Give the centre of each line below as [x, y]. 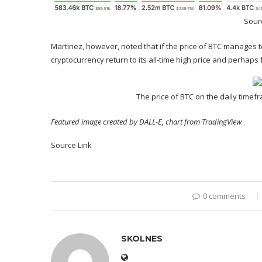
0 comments [224, 196]
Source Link [71, 145]
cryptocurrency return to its [100, 59]
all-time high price [180, 59]
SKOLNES [142, 238]
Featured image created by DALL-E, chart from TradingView [146, 121]
